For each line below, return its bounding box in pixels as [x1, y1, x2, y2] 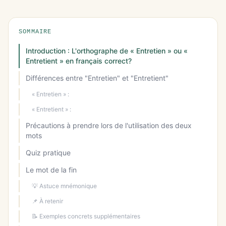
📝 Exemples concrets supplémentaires [32, 212, 140, 220]
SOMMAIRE [19, 28, 52, 36]
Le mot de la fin [26, 165, 77, 175]
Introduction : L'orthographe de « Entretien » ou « [26, 46, 188, 55]
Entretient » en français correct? [26, 56, 132, 66]
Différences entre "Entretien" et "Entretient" [26, 74, 168, 83]
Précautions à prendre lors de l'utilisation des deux [26, 121, 192, 130]
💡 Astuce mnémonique [32, 182, 97, 190]
